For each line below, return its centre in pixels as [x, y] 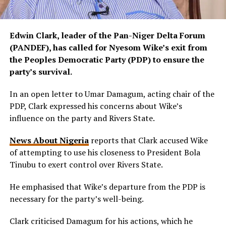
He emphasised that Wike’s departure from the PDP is [107, 186]
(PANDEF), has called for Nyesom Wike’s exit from [108, 47]
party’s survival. [41, 71]
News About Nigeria [49, 140]
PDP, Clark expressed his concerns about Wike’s [96, 106]
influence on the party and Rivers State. [82, 118]
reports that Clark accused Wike [148, 140]
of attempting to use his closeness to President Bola [105, 152]
